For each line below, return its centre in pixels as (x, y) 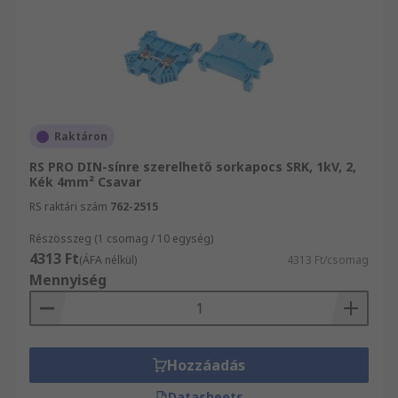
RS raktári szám (68, 207)
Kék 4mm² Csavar (85, 182)
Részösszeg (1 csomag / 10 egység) (121, 239)
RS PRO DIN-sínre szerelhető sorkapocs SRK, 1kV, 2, (193, 167)
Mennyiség (68, 280)
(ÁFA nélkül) (108, 260)
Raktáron (81, 136)
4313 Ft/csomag (328, 260)
